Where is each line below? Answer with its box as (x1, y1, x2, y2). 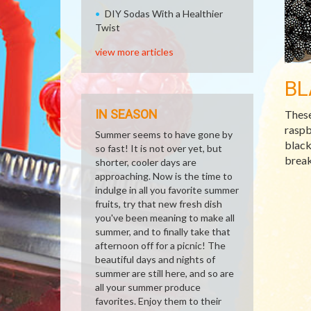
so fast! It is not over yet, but (95, 142, 222, 154)
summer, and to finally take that (95, 226, 230, 237)
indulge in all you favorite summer (95, 184, 239, 196)
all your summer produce (95, 281, 201, 293)
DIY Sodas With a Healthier (105, 8, 223, 19)
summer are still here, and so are (95, 267, 234, 279)
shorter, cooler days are (95, 156, 196, 168)
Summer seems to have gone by (95, 128, 233, 140)
